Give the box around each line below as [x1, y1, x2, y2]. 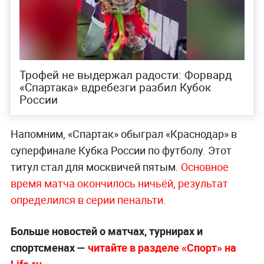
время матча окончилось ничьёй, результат [10, 176, 228, 190]
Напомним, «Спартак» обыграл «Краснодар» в [10, 126, 237, 141]
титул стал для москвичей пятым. [10, 159, 181, 174]
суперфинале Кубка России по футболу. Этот [10, 143, 232, 157]
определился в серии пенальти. [10, 192, 166, 207]
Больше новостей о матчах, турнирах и [10, 223, 203, 238]
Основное [180, 159, 229, 174]
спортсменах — [10, 240, 88, 255]
